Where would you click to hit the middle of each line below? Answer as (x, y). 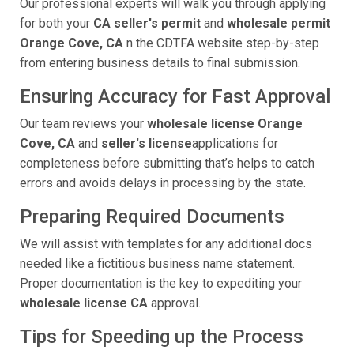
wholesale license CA (85, 303)
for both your (56, 24)
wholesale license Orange (225, 124)
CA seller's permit (147, 24)
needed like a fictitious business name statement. (157, 264)
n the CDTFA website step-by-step (221, 43)
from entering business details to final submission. (160, 63)
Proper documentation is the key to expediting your (161, 284)
